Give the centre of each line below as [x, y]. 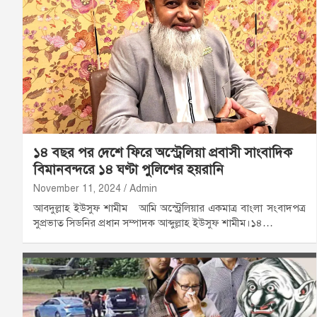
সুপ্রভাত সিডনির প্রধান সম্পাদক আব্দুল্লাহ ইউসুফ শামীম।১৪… [153, 223]
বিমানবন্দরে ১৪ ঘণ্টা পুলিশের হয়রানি [128, 170]
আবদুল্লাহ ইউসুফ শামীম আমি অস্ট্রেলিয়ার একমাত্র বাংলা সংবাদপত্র [169, 208]
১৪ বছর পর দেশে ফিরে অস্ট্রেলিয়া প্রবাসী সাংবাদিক [163, 153]
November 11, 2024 [77, 189]
